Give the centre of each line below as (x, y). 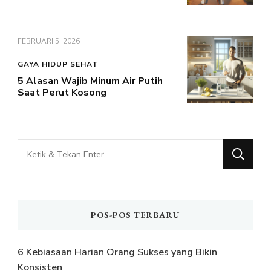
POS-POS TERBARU (135, 215)
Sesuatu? (40, 167)
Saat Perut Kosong (62, 93)
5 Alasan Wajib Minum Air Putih (90, 81)
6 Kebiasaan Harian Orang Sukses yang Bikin (117, 253)
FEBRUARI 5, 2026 (49, 41)
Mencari (36, 148)
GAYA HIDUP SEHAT (58, 64)
